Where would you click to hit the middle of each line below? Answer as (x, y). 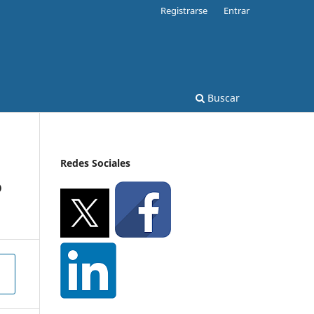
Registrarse (184, 10)
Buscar (222, 97)
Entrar (237, 10)
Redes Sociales (95, 163)
